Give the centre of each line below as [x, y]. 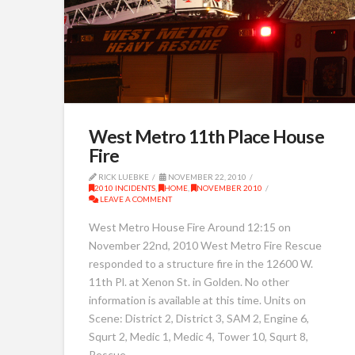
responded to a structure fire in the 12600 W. [200, 264]
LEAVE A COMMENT [135, 198]
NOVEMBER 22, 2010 [206, 176]
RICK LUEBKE [122, 176]
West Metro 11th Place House [206, 136]
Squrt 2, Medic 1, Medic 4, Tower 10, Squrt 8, [198, 337]
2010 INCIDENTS [124, 187]
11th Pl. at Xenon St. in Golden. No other [189, 282]
